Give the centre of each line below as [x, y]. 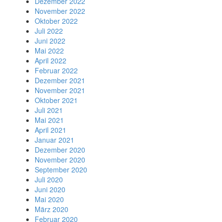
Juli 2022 [49, 31]
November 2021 [60, 90]
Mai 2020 [49, 199]
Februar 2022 [56, 70]
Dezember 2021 [60, 80]
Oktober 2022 [56, 21]
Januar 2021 [55, 140]
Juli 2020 [49, 179]
